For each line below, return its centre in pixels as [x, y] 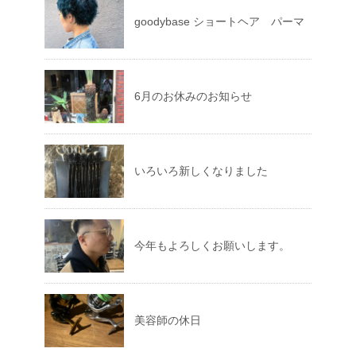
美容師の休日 [168, 320]
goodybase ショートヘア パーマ [219, 21]
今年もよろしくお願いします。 [212, 246]
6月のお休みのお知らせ [193, 96]
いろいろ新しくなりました [201, 171]
